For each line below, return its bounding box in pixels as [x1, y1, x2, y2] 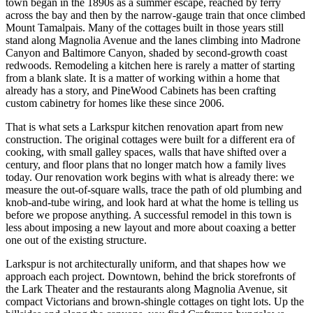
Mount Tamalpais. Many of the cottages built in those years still [6, 21, 284, 34]
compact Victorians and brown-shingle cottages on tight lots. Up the [6, 295, 304, 307]
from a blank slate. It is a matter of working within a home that [6, 71, 279, 84]
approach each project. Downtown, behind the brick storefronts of [6, 270, 296, 282]
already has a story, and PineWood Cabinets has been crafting [6, 84, 276, 96]
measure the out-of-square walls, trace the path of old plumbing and [6, 183, 302, 196]
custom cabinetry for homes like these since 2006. [6, 96, 224, 109]
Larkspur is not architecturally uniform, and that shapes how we [6, 257, 286, 270]
